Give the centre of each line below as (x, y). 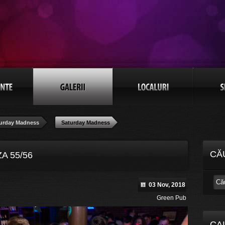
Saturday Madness (86, 123)
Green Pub (172, 198)
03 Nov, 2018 (167, 185)
